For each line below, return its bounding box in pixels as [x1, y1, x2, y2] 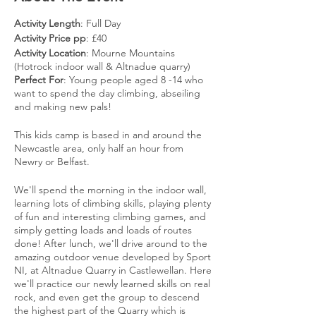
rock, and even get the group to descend [14, 291, 200, 304]
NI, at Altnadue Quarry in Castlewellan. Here [14, 264, 212, 277]
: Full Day [80, 17, 121, 30]
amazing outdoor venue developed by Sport [14, 250, 211, 264]
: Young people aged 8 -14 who [63, 73, 203, 87]
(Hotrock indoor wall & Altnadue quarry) [14, 60, 190, 73]
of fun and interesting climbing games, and [14, 210, 206, 224]
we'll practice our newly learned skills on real [14, 277, 210, 291]
